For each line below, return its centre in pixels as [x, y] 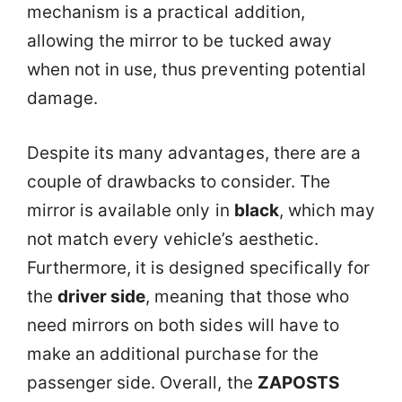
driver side [102, 296]
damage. [63, 99]
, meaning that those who [247, 296]
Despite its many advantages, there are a [194, 153]
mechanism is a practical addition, [166, 13]
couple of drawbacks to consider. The [179, 181]
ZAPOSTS [298, 382]
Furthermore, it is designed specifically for [198, 267]
